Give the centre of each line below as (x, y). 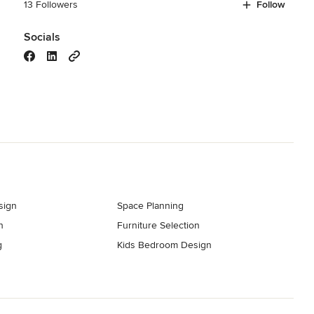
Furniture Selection (159, 225)
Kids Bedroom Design (165, 245)
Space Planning (151, 205)
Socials (42, 37)
